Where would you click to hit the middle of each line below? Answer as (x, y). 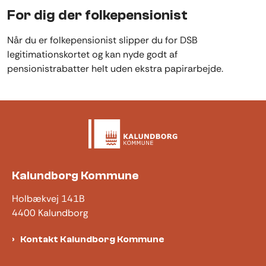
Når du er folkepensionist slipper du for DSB (102, 40)
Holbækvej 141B (48, 199)
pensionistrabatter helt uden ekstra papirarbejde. (115, 69)
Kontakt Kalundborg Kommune (92, 240)
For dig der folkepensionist (97, 15)
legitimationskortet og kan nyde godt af (92, 55)
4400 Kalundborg (50, 213)
